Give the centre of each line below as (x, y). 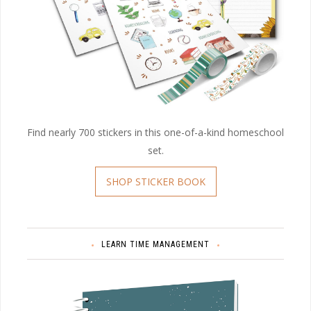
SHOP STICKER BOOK (155, 181)
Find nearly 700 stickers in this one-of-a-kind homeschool (155, 132)
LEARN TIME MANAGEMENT (155, 244)
